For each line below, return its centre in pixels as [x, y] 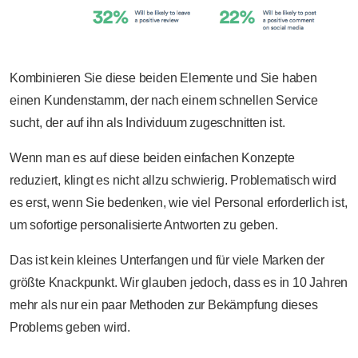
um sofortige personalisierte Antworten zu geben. [144, 225]
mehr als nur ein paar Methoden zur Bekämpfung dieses [164, 305]
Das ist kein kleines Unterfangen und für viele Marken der [167, 261]
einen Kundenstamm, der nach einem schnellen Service [164, 101]
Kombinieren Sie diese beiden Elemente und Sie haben [163, 78]
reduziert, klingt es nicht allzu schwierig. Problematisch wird [173, 181]
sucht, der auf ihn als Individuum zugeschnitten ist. [147, 123]
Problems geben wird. [70, 328]
